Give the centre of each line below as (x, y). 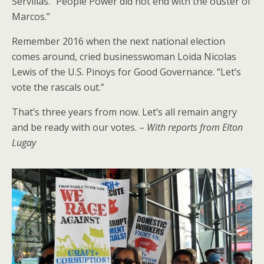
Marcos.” (31, 16)
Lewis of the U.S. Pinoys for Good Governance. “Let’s (126, 72)
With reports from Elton (195, 127)
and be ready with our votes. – (79, 127)
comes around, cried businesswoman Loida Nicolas (124, 56)
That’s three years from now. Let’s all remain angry (124, 112)
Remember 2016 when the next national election (118, 41)
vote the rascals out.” (58, 87)
